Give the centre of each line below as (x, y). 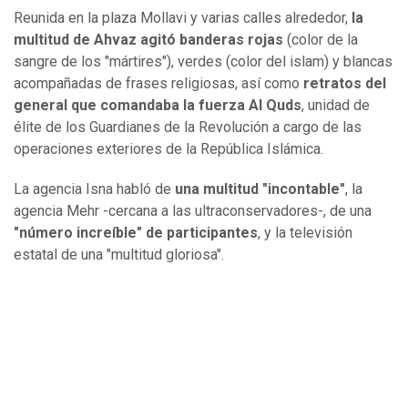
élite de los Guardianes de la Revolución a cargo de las (188, 127)
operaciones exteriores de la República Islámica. (168, 149)
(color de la (321, 40)
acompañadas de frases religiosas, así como (158, 84)
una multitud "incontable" (258, 189)
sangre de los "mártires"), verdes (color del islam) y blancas (203, 62)
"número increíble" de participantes (136, 233)
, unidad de (336, 106)
